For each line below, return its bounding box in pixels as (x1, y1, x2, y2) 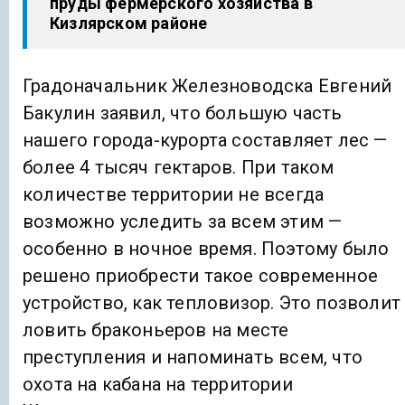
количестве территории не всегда (23, 184, 325, 205)
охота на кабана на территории (23, 373, 293, 395)
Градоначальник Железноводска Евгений (23, 75, 392, 97)
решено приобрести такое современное (23, 265, 378, 287)
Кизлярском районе (50, 13, 208, 33)
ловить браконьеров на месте (23, 319, 289, 341)
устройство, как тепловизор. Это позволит (23, 292, 401, 314)
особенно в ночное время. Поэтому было (23, 238, 390, 259)
